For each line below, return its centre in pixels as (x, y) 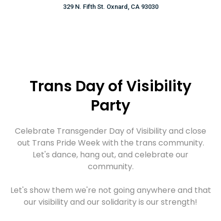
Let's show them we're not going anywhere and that (110, 190)
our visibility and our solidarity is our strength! (110, 202)
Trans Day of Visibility (110, 86)
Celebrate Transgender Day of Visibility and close (110, 131)
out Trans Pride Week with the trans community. (110, 143)
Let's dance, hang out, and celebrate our (110, 155)
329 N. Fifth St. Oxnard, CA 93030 (110, 7)
